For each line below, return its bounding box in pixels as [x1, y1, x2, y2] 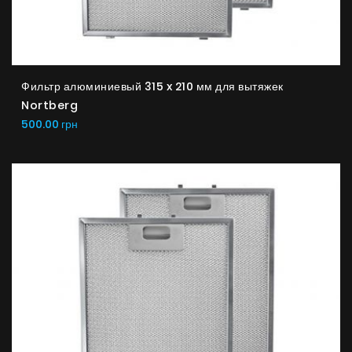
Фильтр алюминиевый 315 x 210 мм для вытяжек [21, 78, 284, 94]
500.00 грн [21, 115, 78, 132]
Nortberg [21, 97, 78, 113]
